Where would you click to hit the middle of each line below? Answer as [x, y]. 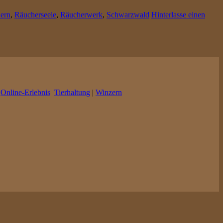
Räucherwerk [81, 15]
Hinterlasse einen [178, 15]
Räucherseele [35, 15]
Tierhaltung [72, 93]
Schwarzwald [128, 15]
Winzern [109, 93]
